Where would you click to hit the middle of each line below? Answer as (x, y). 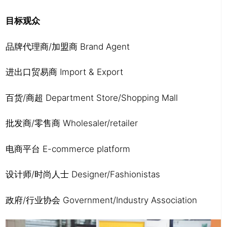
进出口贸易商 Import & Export (64, 72)
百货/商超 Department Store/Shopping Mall (92, 98)
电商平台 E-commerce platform (68, 149)
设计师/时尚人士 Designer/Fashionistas (83, 175)
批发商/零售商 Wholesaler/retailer (72, 123)
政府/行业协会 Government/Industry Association (101, 200)
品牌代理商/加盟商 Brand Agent (68, 46)
